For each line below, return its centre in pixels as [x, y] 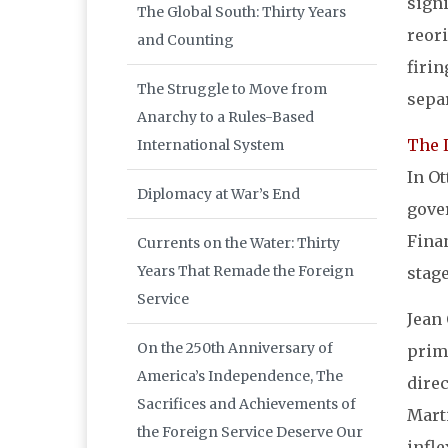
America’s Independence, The [240, 376]
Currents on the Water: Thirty [238, 243]
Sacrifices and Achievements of [246, 404]
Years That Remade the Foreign [245, 271]
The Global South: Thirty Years [241, 12]
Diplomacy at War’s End [218, 194]
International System [210, 145]
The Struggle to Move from [232, 89]
